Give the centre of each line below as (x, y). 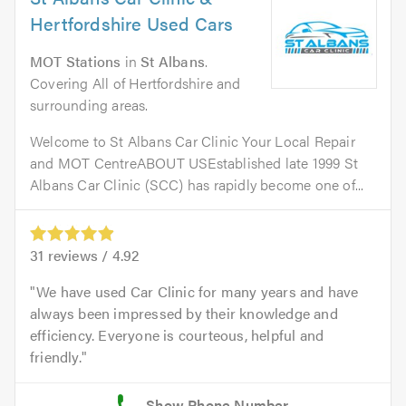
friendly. (56, 357)
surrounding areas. (89, 105)
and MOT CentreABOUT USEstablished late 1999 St (194, 163)
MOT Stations (76, 62)
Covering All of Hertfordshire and (135, 83)
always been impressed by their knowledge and (184, 314)
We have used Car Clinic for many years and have (198, 292)
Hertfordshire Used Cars (132, 24)
